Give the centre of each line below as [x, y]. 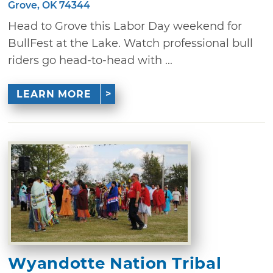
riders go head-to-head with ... [90, 61]
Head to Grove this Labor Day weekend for [125, 27]
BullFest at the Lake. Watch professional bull [131, 44]
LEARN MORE [54, 94]
